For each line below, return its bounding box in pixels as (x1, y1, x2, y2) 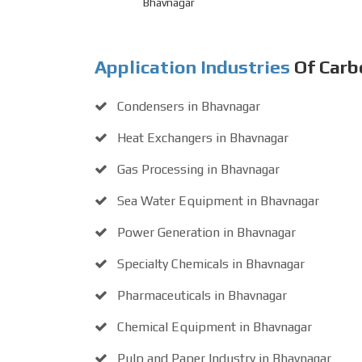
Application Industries (95, 55, 290, 78)
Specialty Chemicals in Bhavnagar (114, 255, 305, 271)
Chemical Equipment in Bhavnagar (114, 318, 312, 335)
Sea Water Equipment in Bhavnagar (114, 192, 319, 208)
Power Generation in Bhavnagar (114, 224, 296, 240)
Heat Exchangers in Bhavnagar (114, 129, 288, 145)
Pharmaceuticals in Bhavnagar (114, 287, 287, 303)
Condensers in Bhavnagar (114, 98, 260, 114)
